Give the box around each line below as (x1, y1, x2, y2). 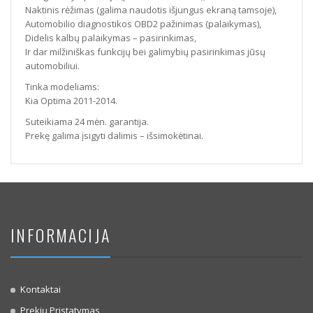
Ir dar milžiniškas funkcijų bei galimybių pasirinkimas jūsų (25, 45, 265, 59)
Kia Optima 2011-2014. (25, 94, 117, 108)
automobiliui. (25, 59, 80, 73)
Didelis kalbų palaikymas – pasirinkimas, (25, 31, 196, 45)
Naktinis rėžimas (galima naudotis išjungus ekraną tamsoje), (25, 3, 277, 17)
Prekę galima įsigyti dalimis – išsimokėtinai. (25, 129, 203, 143)
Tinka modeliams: (25, 80, 99, 94)
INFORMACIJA (10, 222, 111, 248)
